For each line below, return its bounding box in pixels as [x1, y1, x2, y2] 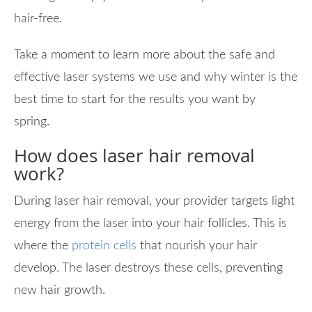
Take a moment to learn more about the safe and [14, 48, 275, 61]
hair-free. [14, 12, 65, 25]
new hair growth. [14, 283, 109, 297]
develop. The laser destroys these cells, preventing [14, 261, 283, 274]
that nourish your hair [136, 239, 257, 252]
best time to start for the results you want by [14, 93, 256, 106]
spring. [14, 115, 56, 128]
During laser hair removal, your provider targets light [14, 194, 295, 208]
